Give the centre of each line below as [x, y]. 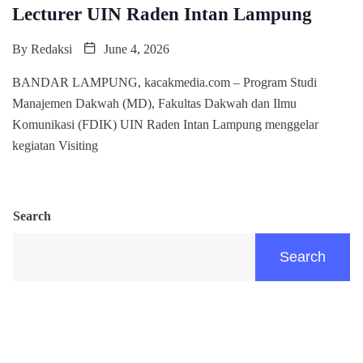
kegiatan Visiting [55, 145]
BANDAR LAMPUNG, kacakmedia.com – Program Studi [164, 82]
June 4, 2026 [135, 49]
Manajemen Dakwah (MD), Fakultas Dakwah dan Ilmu [154, 103]
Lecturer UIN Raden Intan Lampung [162, 14]
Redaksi [51, 49]
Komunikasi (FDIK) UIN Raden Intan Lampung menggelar [165, 124]
